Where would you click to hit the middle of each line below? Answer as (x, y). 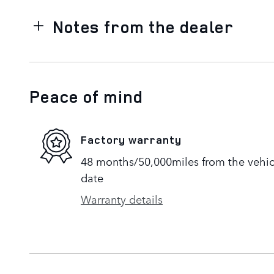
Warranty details (122, 198)
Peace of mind (87, 96)
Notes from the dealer (143, 27)
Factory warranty (131, 140)
